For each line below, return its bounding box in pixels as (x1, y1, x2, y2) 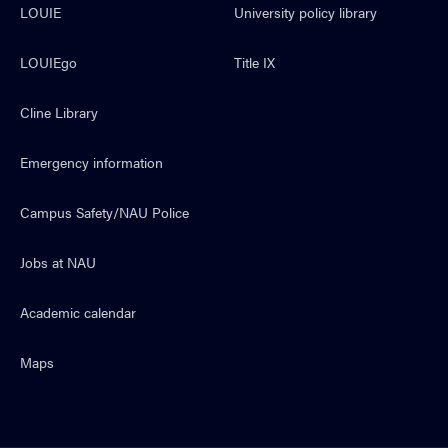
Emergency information (20, 151, 163, 172)
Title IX (234, 51, 275, 72)
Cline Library (20, 101, 98, 122)
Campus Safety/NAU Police (20, 201, 189, 222)
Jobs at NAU (20, 251, 96, 272)
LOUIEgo (20, 51, 77, 72)
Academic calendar (20, 301, 136, 322)
